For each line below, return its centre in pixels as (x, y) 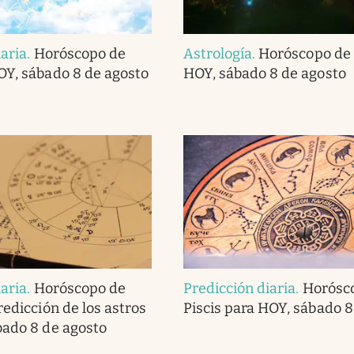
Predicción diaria (239, 288)
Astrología (218, 53)
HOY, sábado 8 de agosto (264, 73)
